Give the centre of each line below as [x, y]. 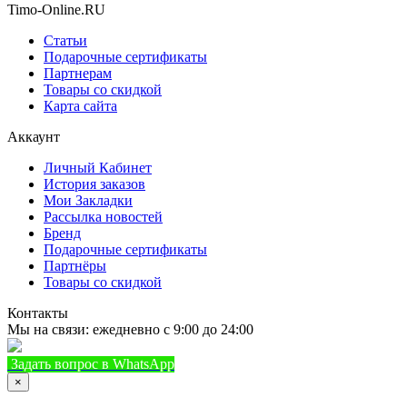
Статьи [65, 40]
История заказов [94, 184]
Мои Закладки [88, 200]
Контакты [38, 313]
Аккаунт [34, 136]
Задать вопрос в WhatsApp [93, 363]
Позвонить [321, 363]
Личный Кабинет [98, 167]
